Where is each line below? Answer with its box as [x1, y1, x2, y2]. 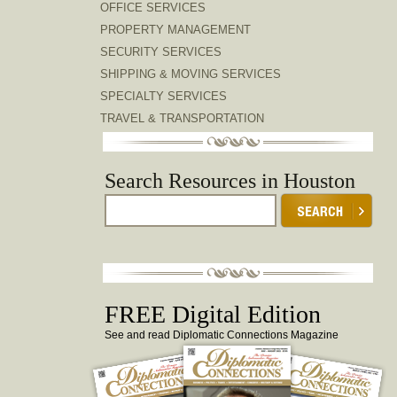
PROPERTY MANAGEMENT [100, 23, 251, 36]
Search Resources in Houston [105, 169, 355, 192]
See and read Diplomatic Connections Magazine [105, 329, 339, 341]
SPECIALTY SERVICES [100, 90, 227, 103]
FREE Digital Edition [105, 300, 321, 328]
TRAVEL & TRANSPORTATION [100, 112, 264, 125]
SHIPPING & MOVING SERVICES [100, 67, 281, 81]
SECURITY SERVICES [100, 45, 222, 58]
